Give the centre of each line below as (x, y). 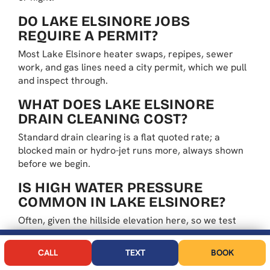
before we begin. (54, 164)
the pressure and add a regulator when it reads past (133, 234)
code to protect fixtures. (71, 247)
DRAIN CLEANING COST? (103, 119)
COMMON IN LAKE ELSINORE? (122, 202)
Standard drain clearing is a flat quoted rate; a (119, 137)
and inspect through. (63, 81)
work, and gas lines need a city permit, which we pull (132, 67)
